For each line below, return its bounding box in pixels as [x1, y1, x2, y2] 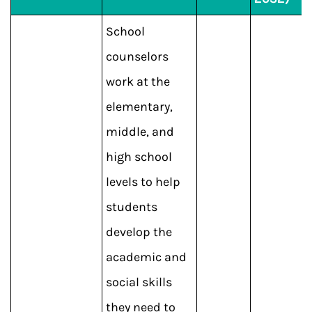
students [106, 199, 157, 214]
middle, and [106, 124, 174, 139]
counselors [106, 49, 169, 64]
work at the [106, 74, 170, 89]
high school [106, 149, 172, 164]
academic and [106, 249, 187, 265]
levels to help [106, 174, 180, 189]
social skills [106, 274, 172, 290]
